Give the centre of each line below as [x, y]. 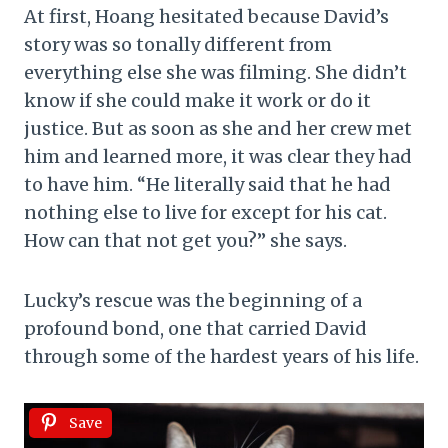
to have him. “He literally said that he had [207, 184]
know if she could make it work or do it [197, 100]
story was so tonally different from [178, 44]
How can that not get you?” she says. [185, 240]
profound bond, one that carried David [195, 328]
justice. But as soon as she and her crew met [218, 128]
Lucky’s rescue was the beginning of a [193, 300]
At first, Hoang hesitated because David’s [206, 16]
